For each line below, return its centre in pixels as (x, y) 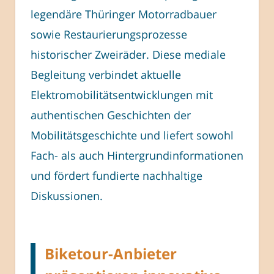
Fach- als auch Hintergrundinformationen (137, 155)
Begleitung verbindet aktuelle (106, 74)
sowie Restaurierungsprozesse (109, 34)
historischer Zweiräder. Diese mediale (128, 54)
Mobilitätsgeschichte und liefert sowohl (132, 135)
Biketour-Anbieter (111, 253)
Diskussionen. (67, 195)
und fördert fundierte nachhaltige (117, 175)
